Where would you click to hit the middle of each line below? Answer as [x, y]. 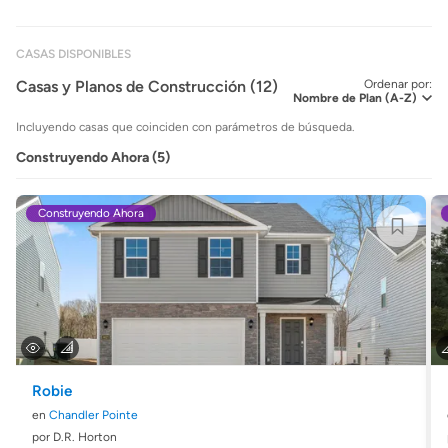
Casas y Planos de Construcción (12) [147, 86]
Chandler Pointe [93, 415]
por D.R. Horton [74, 437]
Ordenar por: [398, 84]
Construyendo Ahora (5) [93, 157]
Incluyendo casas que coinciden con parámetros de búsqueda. [185, 127]
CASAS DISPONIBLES [73, 54]
